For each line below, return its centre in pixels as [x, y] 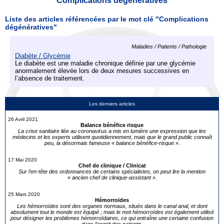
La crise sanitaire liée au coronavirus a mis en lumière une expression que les [112, 131]
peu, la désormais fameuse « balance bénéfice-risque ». [112, 143]
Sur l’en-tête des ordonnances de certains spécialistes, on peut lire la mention [112, 171]
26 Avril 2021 [23, 119]
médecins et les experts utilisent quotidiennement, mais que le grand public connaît [112, 137]
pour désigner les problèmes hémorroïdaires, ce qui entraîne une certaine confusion [112, 218]
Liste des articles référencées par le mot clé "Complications [107, 19]
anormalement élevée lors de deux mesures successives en [102, 71]
